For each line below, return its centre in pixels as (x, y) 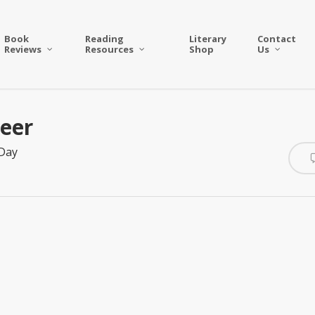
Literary (207, 39)
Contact (276, 39)
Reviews (23, 49)
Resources (110, 49)
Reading (105, 39)
